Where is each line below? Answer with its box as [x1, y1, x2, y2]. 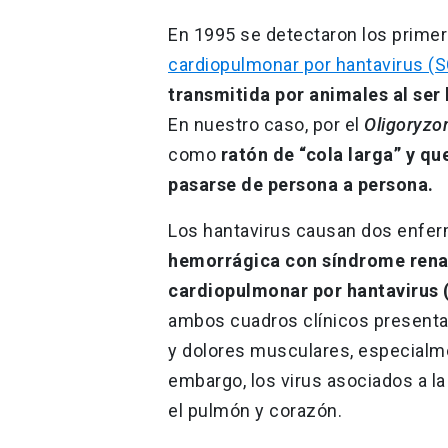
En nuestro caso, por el [168, 113, 364, 135]
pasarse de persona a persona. [168, 173, 434, 195]
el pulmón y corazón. [168, 399, 342, 421]
